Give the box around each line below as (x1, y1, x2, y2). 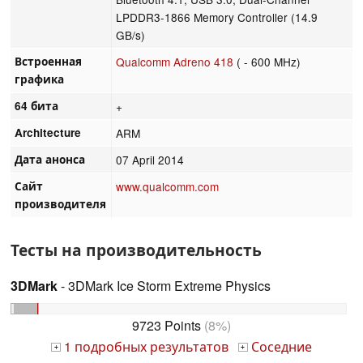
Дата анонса (15, 151, 86, 167)
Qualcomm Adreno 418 (116, 53, 234, 70)
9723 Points (132, 315, 201, 335)
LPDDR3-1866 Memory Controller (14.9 (116, 8, 318, 25)
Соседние (247, 336, 312, 356)
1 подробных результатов (61, 336, 228, 356)
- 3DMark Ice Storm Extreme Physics (58, 275, 271, 295)
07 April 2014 (116, 151, 185, 168)
